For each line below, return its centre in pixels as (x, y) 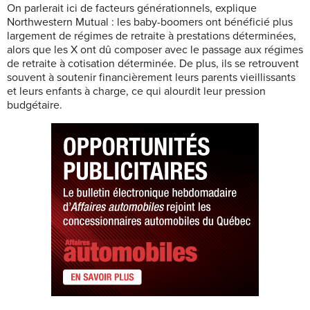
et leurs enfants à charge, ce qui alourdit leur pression (136, 91)
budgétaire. (35, 105)
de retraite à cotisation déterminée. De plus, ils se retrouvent (153, 63)
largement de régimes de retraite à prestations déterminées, (152, 36)
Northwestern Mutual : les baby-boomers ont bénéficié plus (150, 22)
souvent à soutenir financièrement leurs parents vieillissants (151, 77)
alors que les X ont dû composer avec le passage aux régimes (155, 49)
